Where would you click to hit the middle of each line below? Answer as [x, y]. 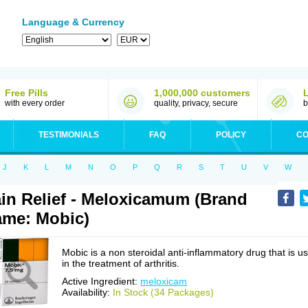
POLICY [231, 135]
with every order [35, 103]
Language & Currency [73, 22]
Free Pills [26, 93]
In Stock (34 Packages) [163, 292]
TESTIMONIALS [69, 135]
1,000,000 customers [202, 93]
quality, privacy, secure [196, 103]
